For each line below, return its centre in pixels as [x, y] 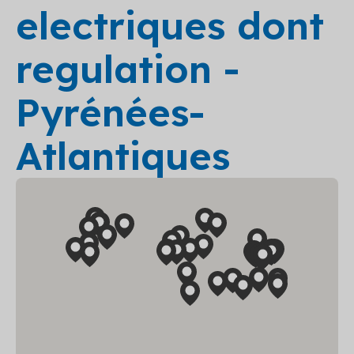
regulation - [128, 69]
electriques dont [170, 25]
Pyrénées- [111, 112]
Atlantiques [123, 156]
